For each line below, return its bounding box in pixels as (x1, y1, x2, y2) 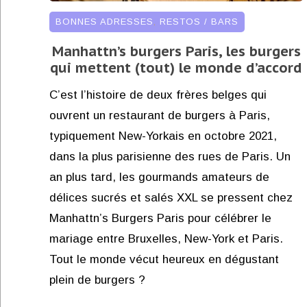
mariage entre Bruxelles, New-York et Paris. (49, 232, 283, 245)
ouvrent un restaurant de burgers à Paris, (49, 108, 270, 122)
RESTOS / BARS (160, 16, 238, 27)
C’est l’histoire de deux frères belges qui (49, 88, 267, 101)
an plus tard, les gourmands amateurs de (49, 170, 269, 184)
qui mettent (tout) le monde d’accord (50, 58, 302, 77)
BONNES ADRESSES (56, 16, 153, 27)
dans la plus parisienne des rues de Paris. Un (49, 149, 291, 163)
